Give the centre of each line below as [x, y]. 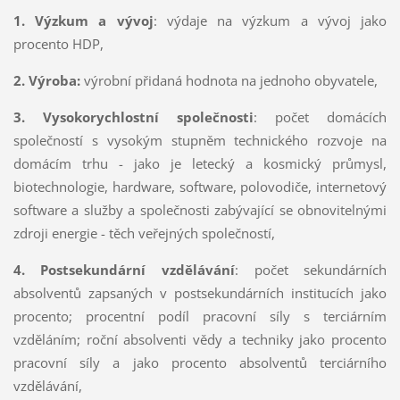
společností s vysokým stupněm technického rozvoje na [200, 140]
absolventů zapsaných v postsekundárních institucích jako [200, 292]
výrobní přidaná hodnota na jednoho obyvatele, [229, 80]
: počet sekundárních [311, 269]
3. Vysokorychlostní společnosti [133, 117]
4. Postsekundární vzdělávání [124, 269]
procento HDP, [58, 43]
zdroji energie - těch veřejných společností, [144, 233]
